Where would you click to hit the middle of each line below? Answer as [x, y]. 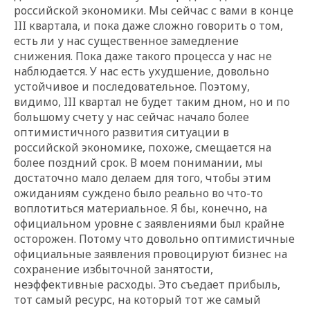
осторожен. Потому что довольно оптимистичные [154, 238]
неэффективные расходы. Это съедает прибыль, [147, 284]
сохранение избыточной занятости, [113, 269]
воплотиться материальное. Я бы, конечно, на [140, 208]
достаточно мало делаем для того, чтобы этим [143, 177]
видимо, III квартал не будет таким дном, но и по [152, 101]
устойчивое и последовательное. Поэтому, [132, 86]
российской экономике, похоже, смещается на [143, 147]
